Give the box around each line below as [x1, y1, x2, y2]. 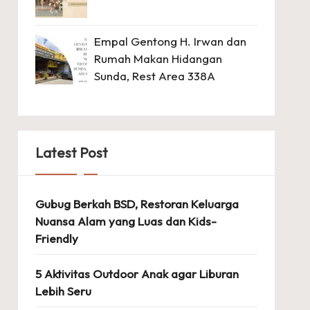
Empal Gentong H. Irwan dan [93, 33, 246, 48]
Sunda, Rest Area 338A [93, 68, 215, 83]
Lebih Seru [35, 283, 91, 298]
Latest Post [35, 143, 108, 161]
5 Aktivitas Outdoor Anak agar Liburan [35, 266, 239, 281]
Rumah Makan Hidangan [93, 51, 222, 66]
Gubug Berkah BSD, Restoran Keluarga [35, 196, 239, 211]
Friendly [35, 230, 78, 246]
